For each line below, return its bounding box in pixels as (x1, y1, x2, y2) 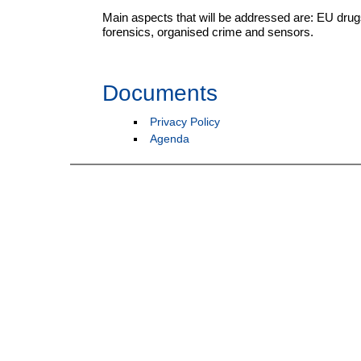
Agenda (150, 132, 189, 145)
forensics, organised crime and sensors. (102, 26, 313, 39)
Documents (102, 81, 218, 106)
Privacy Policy (150, 115, 220, 128)
